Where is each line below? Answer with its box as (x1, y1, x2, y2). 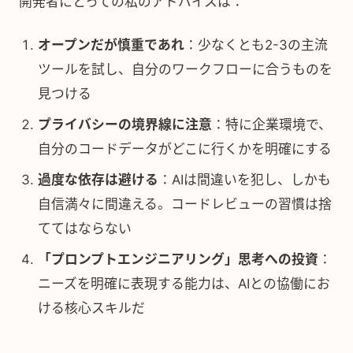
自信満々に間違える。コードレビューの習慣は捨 (38, 196, 332, 212)
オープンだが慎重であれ (38, 37, 184, 53)
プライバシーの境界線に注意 (38, 117, 212, 132)
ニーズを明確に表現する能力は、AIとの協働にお (38, 276, 330, 292)
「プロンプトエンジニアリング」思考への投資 (38, 251, 318, 267)
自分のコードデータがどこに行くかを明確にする (38, 141, 332, 157)
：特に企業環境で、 (212, 117, 332, 132)
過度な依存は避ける (38, 172, 158, 188)
